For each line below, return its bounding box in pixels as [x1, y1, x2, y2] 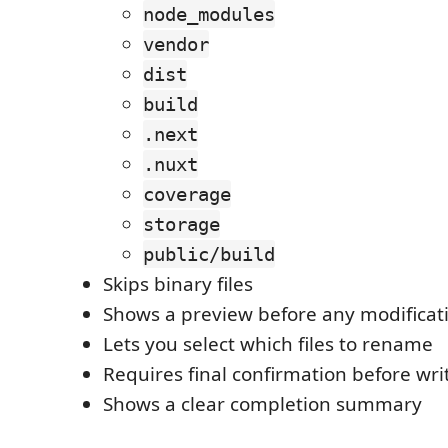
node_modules [143, 3, 275, 25]
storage [143, 213, 220, 235]
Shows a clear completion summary [103, 391, 422, 417]
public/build [143, 243, 275, 265]
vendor [143, 33, 209, 55]
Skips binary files [103, 271, 253, 297]
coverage [143, 183, 231, 205]
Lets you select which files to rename [103, 331, 433, 357]
